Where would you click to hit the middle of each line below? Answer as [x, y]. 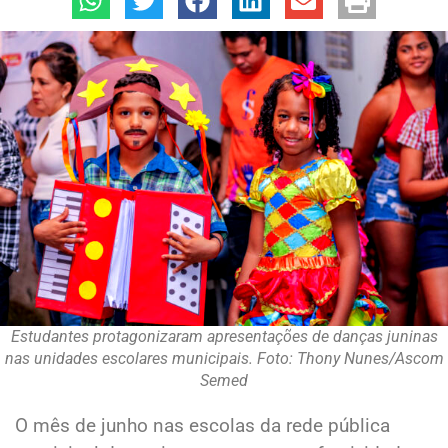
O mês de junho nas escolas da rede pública [202, 426]
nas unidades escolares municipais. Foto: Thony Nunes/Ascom [224, 359]
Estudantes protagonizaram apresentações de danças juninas [224, 337]
